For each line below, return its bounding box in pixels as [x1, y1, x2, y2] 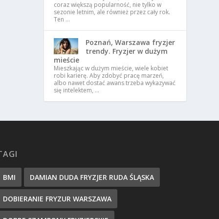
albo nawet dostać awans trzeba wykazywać [54, 78, 176, 87]
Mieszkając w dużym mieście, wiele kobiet [54, 64, 169, 72]
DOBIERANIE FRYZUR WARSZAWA [2, 194, 111, 203]
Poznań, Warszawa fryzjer [86, 37, 175, 47]
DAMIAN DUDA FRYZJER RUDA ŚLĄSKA [29, 172, 154, 182]
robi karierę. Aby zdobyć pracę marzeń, [54, 71, 164, 80]
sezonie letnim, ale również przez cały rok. [54, 7, 171, 16]
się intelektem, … [54, 86, 100, 94]
